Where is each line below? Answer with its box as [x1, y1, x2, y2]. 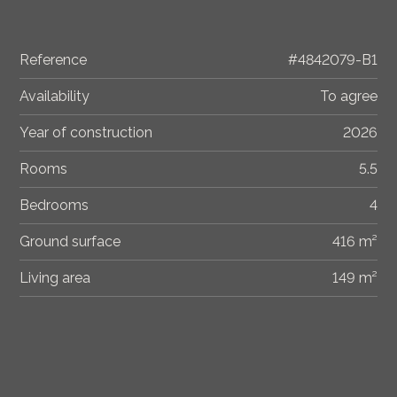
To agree [319, 88, 378, 105]
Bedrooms [19, 197, 90, 214]
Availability [19, 88, 90, 105]
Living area [19, 269, 91, 287]
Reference [19, 51, 88, 69]
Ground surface [19, 233, 121, 251]
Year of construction [19, 124, 153, 142]
